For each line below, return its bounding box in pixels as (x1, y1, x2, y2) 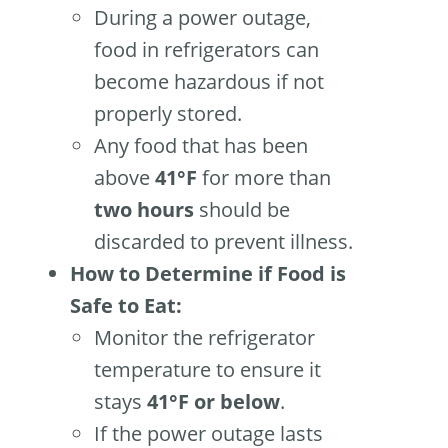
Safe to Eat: (70, 292, 182, 320)
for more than (197, 164, 331, 192)
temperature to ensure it (94, 356, 321, 384)
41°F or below (147, 388, 280, 416)
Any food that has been (94, 132, 308, 160)
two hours (94, 196, 194, 224)
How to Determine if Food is (70, 260, 346, 288)
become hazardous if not (94, 68, 324, 96)
